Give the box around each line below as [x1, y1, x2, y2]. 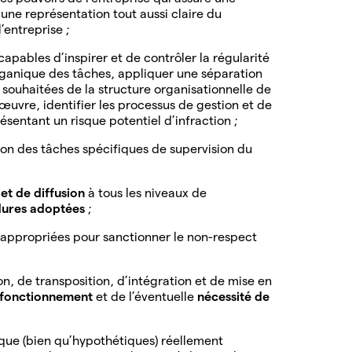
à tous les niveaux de [88, 185, 207, 200]
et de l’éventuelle [96, 289, 197, 303]
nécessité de [197, 289, 269, 303]
